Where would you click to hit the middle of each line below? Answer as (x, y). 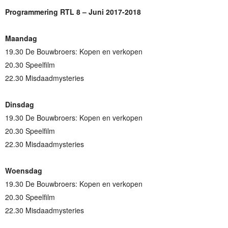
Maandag (21, 38)
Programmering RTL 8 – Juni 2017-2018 (73, 12)
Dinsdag (20, 105)
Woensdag (24, 171)
